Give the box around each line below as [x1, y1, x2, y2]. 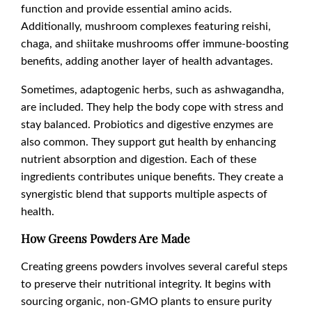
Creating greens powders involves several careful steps [21, 258, 288, 274]
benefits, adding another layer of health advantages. [21, 53, 273, 68]
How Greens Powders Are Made [21, 231, 190, 247]
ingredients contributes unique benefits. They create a [21, 169, 283, 184]
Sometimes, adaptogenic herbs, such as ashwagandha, [21, 81, 284, 97]
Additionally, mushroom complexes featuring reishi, [21, 18, 271, 33]
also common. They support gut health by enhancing [21, 134, 276, 149]
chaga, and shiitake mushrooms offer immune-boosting [21, 36, 288, 51]
